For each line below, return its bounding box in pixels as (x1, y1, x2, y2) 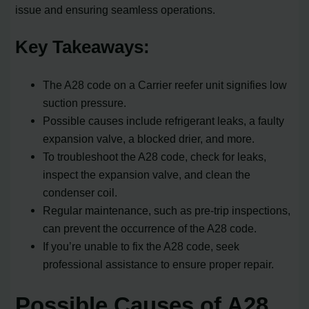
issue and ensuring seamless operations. (15, 3, 216, 16)
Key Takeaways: (15, 36, 150, 57)
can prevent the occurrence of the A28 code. (43, 221, 257, 235)
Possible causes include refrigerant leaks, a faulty (43, 114, 285, 127)
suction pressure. (43, 96, 127, 109)
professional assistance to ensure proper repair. (43, 257, 275, 270)
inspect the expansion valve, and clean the (43, 168, 251, 181)
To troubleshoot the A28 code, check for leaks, (43, 150, 267, 163)
